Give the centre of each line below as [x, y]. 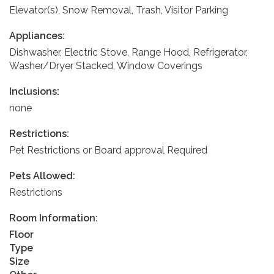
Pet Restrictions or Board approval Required [108, 150]
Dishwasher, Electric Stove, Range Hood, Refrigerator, [128, 52]
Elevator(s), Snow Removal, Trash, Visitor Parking [119, 10]
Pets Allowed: [42, 176]
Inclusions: [34, 91]
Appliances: [37, 35]
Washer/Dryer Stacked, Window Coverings [106, 65]
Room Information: [54, 218]
